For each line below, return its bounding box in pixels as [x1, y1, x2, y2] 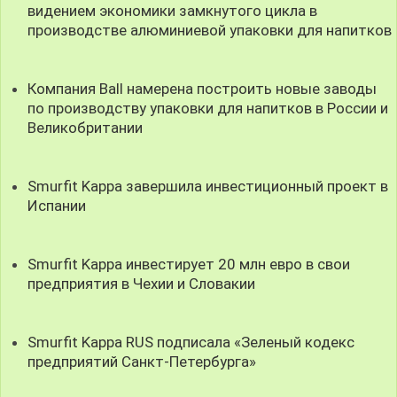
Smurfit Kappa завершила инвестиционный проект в [27, 176, 389, 195]
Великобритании [27, 118, 144, 136]
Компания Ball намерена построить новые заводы [27, 79, 378, 97]
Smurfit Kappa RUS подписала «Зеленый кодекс [27, 333, 355, 352]
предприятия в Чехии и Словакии [27, 275, 256, 293]
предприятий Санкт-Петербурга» [27, 353, 257, 371]
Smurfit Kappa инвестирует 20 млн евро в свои [27, 255, 351, 274]
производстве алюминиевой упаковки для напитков [27, 20, 393, 39]
